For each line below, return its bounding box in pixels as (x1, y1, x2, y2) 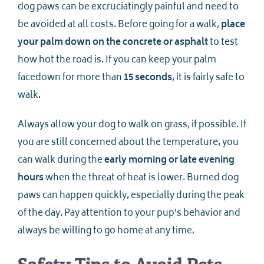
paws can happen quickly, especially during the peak (18, 188, 245, 204)
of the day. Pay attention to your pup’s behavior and (18, 206, 240, 222)
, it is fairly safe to (172, 70, 245, 87)
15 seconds (124, 70, 172, 87)
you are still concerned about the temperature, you (18, 135, 239, 151)
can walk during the (18, 153, 104, 169)
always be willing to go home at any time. (18, 223, 194, 240)
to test (208, 35, 238, 51)
